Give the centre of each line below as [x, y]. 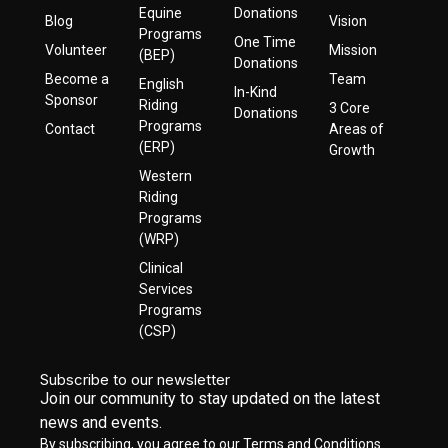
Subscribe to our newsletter [135, 379]
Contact [69, 129]
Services [166, 289]
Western [166, 176]
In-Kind [255, 92]
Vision [347, 21]
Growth [351, 150]
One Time [264, 42]
